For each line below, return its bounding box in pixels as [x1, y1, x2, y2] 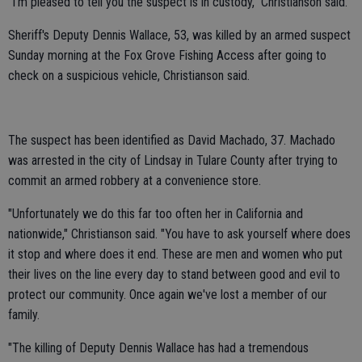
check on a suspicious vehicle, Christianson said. [8, 68, 250, 83]
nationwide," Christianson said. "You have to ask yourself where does [8, 226, 351, 242]
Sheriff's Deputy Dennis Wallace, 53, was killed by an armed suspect [8, 27, 351, 43]
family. [8, 307, 40, 322]
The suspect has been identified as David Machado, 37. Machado [8, 133, 335, 148]
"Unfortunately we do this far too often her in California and [8, 206, 303, 221]
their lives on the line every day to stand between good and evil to [8, 267, 340, 282]
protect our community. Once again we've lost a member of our [8, 287, 327, 302]
